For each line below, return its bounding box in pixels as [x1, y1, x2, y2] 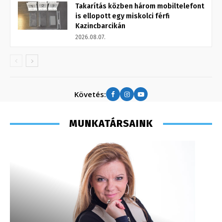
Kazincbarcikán [75, 22, 125, 31]
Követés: [74, 89, 106, 99]
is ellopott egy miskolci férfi [75, 12, 169, 21]
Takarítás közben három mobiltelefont [75, 2, 204, 11]
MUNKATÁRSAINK [69, 117, 153, 130]
